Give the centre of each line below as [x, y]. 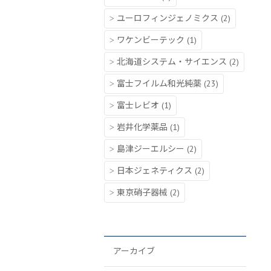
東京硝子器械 [142, 192]
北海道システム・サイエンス [172, 62]
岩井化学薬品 [142, 127]
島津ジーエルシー [151, 149]
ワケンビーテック [151, 40]
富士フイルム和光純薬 [159, 83]
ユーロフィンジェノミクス [168, 18]
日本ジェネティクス [155, 171]
